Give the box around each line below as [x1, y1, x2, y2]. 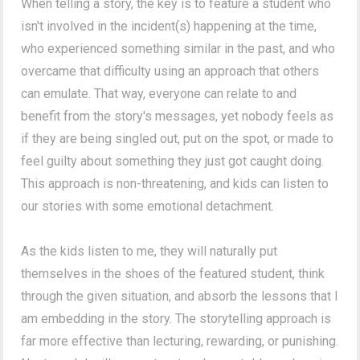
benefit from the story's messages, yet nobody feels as [21, 108, 334, 124]
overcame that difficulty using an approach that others [21, 63, 320, 79]
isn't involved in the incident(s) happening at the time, [21, 18, 317, 34]
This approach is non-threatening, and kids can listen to [21, 175, 329, 191]
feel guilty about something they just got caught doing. [21, 153, 325, 169]
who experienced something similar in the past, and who [21, 40, 336, 56]
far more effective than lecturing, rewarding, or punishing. [21, 333, 339, 349]
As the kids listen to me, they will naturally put [21, 243, 278, 259]
